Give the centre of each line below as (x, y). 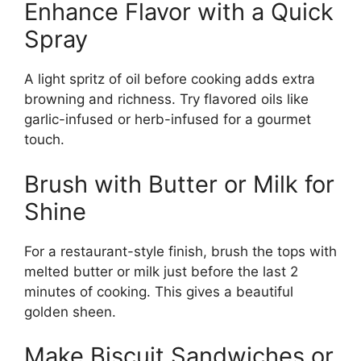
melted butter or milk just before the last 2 (161, 271)
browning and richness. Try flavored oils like (166, 100)
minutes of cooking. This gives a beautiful (159, 291)
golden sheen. (70, 311)
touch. (44, 140)
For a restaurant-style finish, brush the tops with (180, 251)
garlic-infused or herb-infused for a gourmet (168, 120)
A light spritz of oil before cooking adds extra (170, 79)
